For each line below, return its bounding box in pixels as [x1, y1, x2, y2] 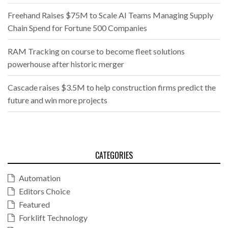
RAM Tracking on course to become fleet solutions [8, 46, 185, 56]
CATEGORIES [95, 149, 133, 161]
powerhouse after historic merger [8, 59, 124, 69]
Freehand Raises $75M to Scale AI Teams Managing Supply [8, 10, 213, 20]
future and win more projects [8, 95, 107, 105]
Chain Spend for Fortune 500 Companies [8, 22, 147, 33]
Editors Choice [19, 186, 70, 196]
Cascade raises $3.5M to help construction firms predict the [8, 82, 216, 92]
